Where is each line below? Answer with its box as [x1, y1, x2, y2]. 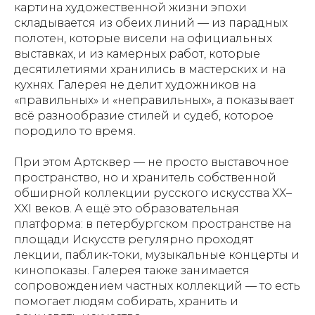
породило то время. [14, 124, 136, 138]
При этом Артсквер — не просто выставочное [14, 155, 289, 169]
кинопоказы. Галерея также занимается [14, 264, 250, 277]
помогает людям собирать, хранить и [14, 295, 238, 308]
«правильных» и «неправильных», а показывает [14, 94, 294, 107]
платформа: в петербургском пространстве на [14, 217, 291, 231]
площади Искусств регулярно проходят [14, 233, 253, 246]
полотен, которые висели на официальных [14, 32, 272, 45]
